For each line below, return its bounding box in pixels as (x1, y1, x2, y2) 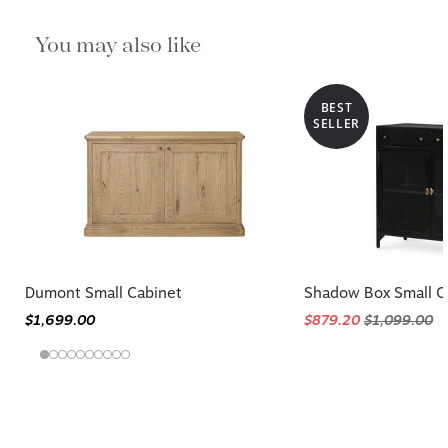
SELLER (312, 115, 361, 133)
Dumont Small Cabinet (25, 283, 182, 302)
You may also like (35, 29, 210, 59)
